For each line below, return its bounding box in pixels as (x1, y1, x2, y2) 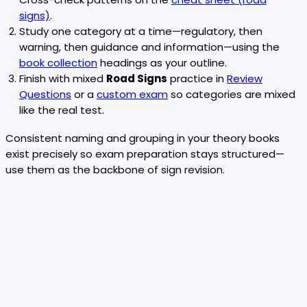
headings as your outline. (97, 56, 227, 71)
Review (227, 71, 262, 86)
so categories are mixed (168, 87, 295, 102)
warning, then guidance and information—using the (19, 40, 280, 55)
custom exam (97, 87, 168, 102)
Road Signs (106, 71, 167, 86)
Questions (19, 87, 71, 102)
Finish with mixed (19, 71, 106, 86)
